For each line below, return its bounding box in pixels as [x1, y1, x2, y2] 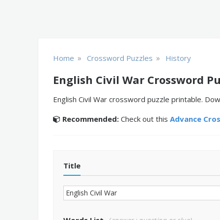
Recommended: [62, 114, 119, 124]
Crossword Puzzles [87, 53, 153, 63]
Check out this [119, 114, 170, 124]
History [165, 53, 191, 63]
